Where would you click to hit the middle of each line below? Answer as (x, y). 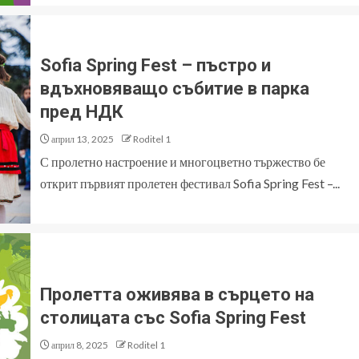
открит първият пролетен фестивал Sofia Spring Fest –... (190, 183)
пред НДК (82, 111)
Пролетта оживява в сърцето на (177, 294)
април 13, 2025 (82, 139)
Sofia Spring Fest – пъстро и (155, 65)
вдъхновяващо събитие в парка (175, 88)
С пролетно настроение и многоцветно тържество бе (183, 161)
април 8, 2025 (79, 345)
